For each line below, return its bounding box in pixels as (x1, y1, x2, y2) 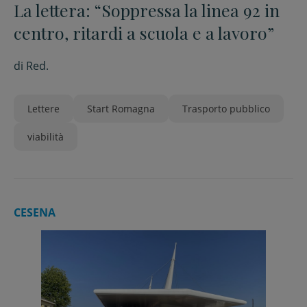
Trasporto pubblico (182, 102, 270, 115)
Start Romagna (87, 102, 155, 115)
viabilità (27, 130, 64, 143)
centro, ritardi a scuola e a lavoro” (14, 21, 274, 44)
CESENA (14, 205, 56, 220)
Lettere (27, 102, 60, 115)
